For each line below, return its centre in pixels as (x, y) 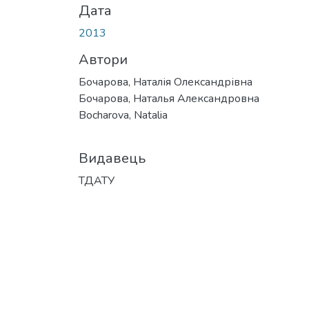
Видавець (112, 158)
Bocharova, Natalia (123, 115)
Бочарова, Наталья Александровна (169, 98)
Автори (103, 59)
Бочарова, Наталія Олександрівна (166, 82)
